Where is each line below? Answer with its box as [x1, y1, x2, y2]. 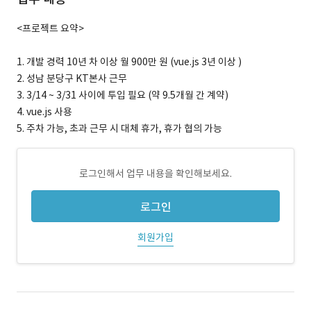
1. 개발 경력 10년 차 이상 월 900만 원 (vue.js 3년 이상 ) [17, 56, 242, 68]
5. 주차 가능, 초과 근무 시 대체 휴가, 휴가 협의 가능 [17, 122, 222, 135]
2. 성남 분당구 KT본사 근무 [17, 72, 127, 85]
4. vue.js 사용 [17, 106, 72, 118]
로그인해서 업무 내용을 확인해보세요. [79, 167, 232, 180]
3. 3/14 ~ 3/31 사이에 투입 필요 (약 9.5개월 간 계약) [17, 89, 228, 101]
